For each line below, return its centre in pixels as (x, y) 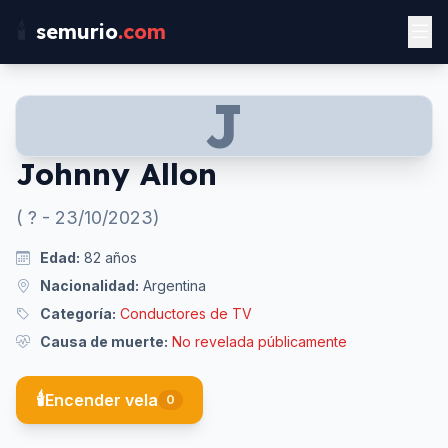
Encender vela (101, 400)
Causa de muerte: (104, 341)
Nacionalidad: (89, 285)
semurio (77, 31)
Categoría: (78, 313)
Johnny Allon (116, 174)
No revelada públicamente (259, 341)
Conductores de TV (186, 313)
